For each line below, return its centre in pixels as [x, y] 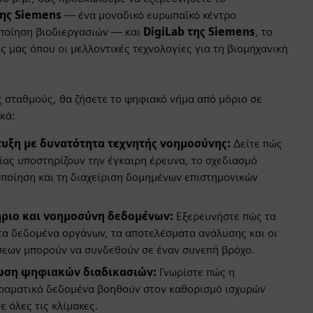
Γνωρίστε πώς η [196, 272]
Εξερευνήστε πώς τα [225, 216]
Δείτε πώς [256, 143]
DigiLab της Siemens [199, 31]
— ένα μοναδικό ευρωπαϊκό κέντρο [149, 15]
